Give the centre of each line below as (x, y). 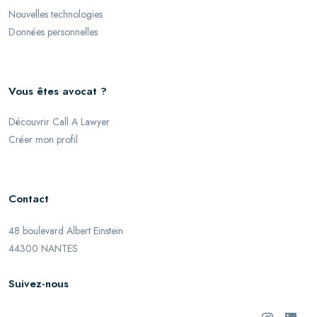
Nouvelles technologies (56, 14)
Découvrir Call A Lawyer (59, 122)
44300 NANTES (43, 248)
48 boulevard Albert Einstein (66, 231)
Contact (29, 199)
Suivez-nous (39, 284)
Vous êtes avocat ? (58, 91)
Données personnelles (53, 32)
